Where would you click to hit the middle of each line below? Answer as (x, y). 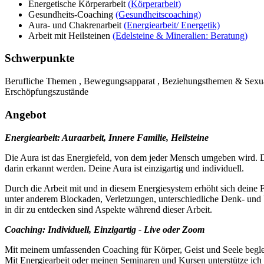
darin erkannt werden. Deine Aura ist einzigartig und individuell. (124, 168)
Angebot (25, 114)
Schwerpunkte (39, 58)
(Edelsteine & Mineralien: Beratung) (180, 35)
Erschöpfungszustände (47, 92)
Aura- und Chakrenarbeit (76, 25)
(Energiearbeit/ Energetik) (172, 25)
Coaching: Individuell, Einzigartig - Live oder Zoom (105, 229)
